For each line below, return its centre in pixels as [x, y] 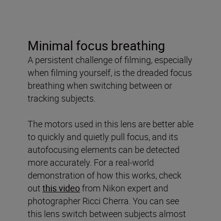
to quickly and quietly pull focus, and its [103, 137]
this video [61, 188]
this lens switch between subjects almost [107, 214]
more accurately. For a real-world [91, 163]
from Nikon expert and [124, 188]
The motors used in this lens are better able [110, 124]
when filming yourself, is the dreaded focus [110, 73]
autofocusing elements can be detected [104, 150]
